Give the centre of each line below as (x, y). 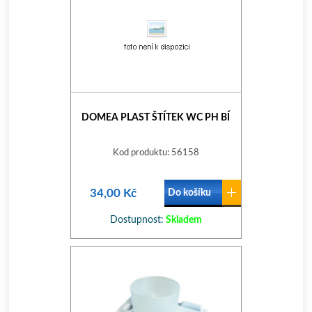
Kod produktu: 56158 (156, 153)
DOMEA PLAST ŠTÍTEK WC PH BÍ (156, 118)
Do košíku (189, 193)
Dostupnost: (136, 220)
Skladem (182, 220)
